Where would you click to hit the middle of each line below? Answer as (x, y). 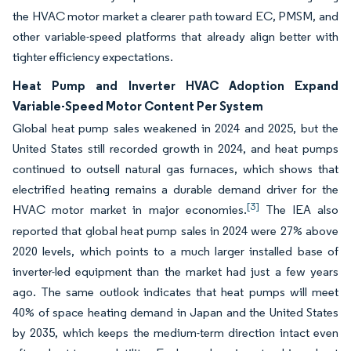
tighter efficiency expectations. (93, 57)
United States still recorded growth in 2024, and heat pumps (175, 148)
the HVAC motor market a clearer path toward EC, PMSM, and (175, 16)
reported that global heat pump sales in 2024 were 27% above (175, 231)
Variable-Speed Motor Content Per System (138, 106)
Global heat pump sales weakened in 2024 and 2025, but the (175, 128)
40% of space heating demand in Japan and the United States (175, 312)
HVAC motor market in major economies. (130, 210)
